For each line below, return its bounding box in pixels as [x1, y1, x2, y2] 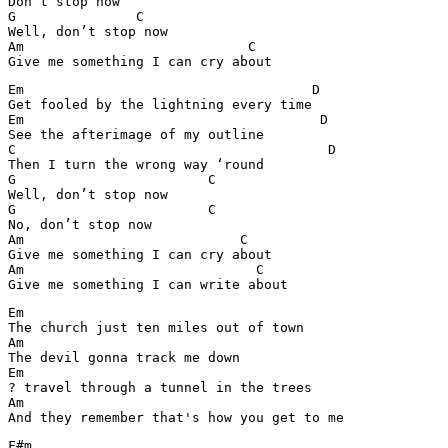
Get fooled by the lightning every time [8, 97, 312, 112]
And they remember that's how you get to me [8, 410, 344, 425]
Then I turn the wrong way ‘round [8, 157, 264, 172]
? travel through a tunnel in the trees [8, 380, 312, 395]
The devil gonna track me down [8, 350, 240, 365]
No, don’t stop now [8, 217, 152, 232]
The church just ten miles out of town [8, 320, 304, 335]
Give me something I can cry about [8, 247, 272, 262]
